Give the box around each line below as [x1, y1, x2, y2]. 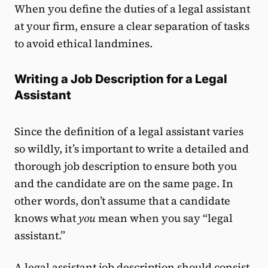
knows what [14, 211, 78, 226]
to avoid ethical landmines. [14, 36, 153, 51]
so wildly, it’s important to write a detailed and [14, 141, 249, 157]
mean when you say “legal [96, 211, 233, 226]
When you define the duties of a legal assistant [14, 1, 250, 17]
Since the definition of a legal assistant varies [14, 124, 243, 139]
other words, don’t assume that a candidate [14, 193, 230, 209]
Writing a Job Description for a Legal [14, 72, 227, 87]
